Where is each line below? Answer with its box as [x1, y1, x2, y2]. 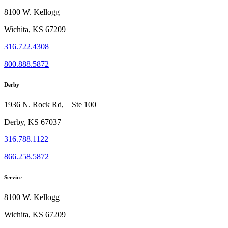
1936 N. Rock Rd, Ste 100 [4, 100, 96, 109]
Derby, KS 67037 [4, 118, 61, 127]
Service [4, 174, 22, 181]
